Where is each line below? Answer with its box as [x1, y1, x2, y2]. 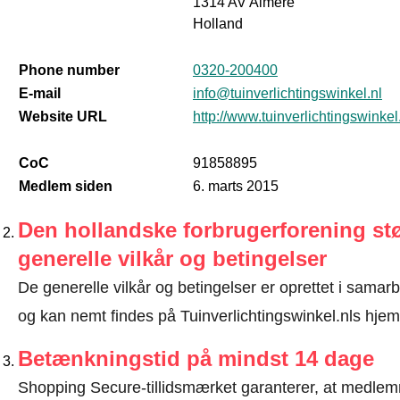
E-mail [18, 86, 61, 101]
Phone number [18, 62, 120, 78]
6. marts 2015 [192, 179, 279, 194]
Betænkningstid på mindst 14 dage [17, 346, 374, 371]
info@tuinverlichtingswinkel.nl [192, 86, 382, 101]
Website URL [18, 109, 107, 124]
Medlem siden [18, 179, 112, 194]
